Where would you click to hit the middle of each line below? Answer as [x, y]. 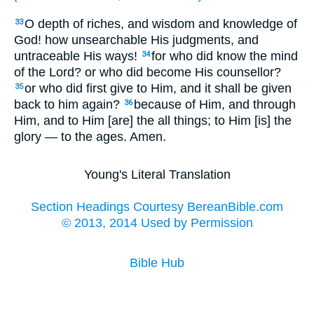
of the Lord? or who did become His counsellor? [148, 72]
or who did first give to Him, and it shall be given [158, 88]
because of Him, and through [215, 104]
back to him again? [69, 104]
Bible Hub [157, 263]
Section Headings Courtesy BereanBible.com [157, 207]
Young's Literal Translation [157, 175]
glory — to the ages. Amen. [90, 136]
